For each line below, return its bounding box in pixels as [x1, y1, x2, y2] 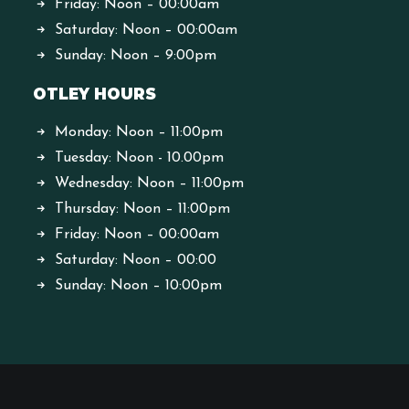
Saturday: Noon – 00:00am [55, 23, 237, 37]
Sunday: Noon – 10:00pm [55, 278, 222, 293]
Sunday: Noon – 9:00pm [55, 48, 216, 63]
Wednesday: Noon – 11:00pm [55, 176, 244, 191]
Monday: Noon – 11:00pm [55, 125, 223, 140]
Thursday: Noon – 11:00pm [55, 202, 230, 216]
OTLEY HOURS [33, 85, 156, 103]
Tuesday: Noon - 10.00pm [55, 151, 224, 165]
